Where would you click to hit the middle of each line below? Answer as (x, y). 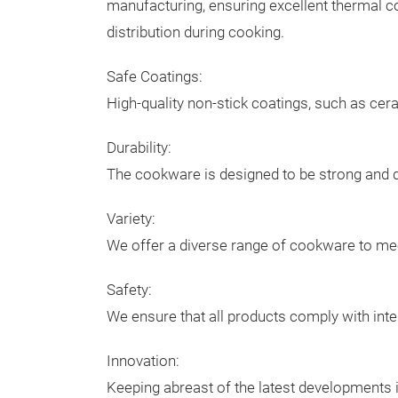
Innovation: (143, 361)
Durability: (139, 148)
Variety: (131, 219)
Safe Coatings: (155, 77)
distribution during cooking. (195, 32)
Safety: (129, 290)
